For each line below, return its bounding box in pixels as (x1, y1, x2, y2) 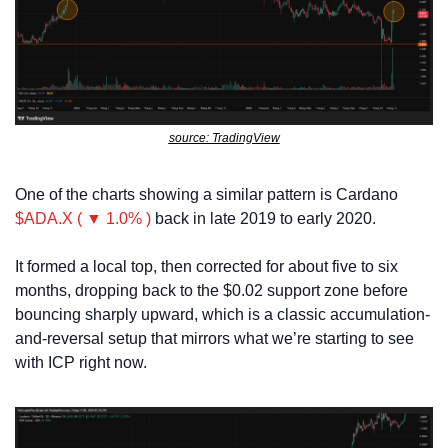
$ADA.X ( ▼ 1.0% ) (15, 210, 151, 228)
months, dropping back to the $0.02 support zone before (15, 282, 408, 300)
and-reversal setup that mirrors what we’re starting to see (15, 330, 414, 348)
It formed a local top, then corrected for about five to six (15, 258, 398, 276)
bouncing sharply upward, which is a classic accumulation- (15, 306, 430, 324)
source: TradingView (168, 131, 280, 146)
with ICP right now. (15, 354, 147, 372)
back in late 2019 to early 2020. (151, 210, 380, 228)
